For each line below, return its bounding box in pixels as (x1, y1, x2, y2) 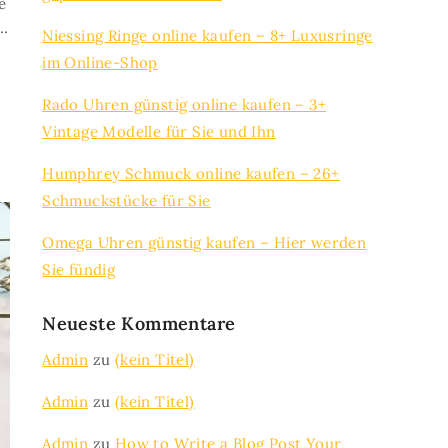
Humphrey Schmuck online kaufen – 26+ (42, 164, 340, 183)
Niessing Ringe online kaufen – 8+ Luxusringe (42, 26, 373, 45)
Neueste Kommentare (42, 312, 236, 335)
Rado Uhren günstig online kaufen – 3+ (42, 95, 327, 114)
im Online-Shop (42, 53, 158, 72)
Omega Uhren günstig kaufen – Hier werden (42, 233, 367, 252)
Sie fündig (42, 260, 116, 279)
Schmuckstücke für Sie (42, 191, 211, 210)
